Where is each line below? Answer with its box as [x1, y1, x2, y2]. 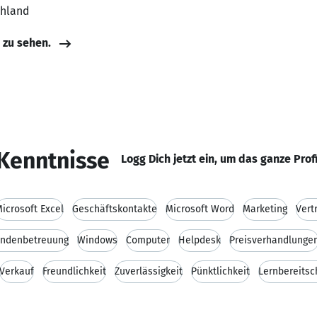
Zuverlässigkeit [115, 265, 183, 277]
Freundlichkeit [42, 265, 106, 277]
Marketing [243, 203, 287, 215]
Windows [77, 234, 117, 246]
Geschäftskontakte [72, 203, 157, 215]
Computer [126, 234, 170, 246]
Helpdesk [178, 234, 221, 246]
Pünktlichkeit [191, 265, 250, 277]
